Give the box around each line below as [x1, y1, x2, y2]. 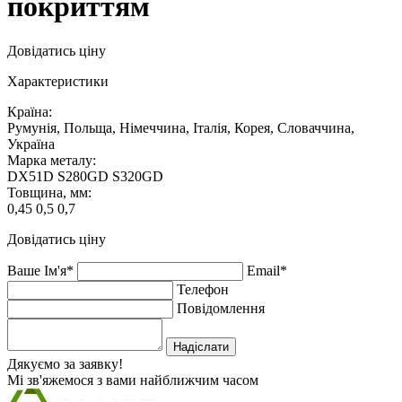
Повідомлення [177, 300, 265, 316]
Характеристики [7, 73, 109, 89]
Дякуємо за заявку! [7, 355, 123, 371]
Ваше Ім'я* [7, 262, 77, 278]
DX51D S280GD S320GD [7, 168, 163, 184]
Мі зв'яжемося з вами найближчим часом [7, 371, 258, 388]
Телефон [177, 281, 229, 297]
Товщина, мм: [7, 184, 92, 200]
